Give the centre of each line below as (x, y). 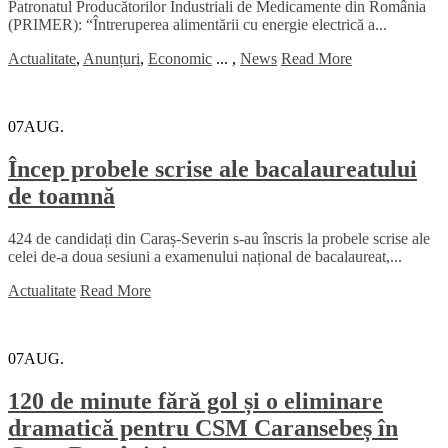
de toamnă (61, 196)
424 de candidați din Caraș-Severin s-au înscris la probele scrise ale (219, 239)
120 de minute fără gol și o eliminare (195, 401)
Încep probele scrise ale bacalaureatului (212, 169)
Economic (180, 59)
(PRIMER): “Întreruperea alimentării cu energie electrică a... (197, 25)
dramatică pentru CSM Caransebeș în (203, 428)
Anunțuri (111, 59)
